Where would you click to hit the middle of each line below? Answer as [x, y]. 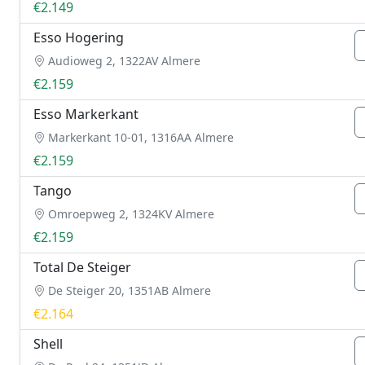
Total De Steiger [82, 267]
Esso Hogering [79, 37]
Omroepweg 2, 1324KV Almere [130, 214]
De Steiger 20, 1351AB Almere [128, 290]
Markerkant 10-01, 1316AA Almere [139, 137]
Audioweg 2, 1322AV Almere [123, 61]
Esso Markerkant [86, 114]
